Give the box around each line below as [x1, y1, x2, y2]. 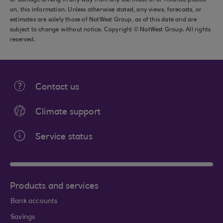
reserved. [10, 37, 35, 43]
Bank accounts [10, 198, 58, 205]
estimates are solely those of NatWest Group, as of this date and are [10, 17, 197, 23]
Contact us [35, 83, 79, 92]
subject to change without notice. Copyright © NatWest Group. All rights [10, 27, 211, 33]
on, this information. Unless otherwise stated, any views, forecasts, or [10, 7, 202, 13]
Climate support [35, 108, 101, 117]
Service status [35, 133, 93, 142]
